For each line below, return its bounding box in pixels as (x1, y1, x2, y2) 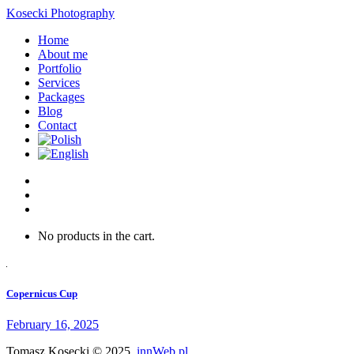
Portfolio (38, 62, 81, 75)
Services (38, 76, 80, 89)
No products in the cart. (38, 229, 155, 243)
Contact (38, 119, 77, 132)
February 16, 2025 (6, 318, 99, 332)
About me (38, 47, 88, 61)
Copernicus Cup (6, 288, 77, 300)
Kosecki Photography (6, 6, 115, 20)
